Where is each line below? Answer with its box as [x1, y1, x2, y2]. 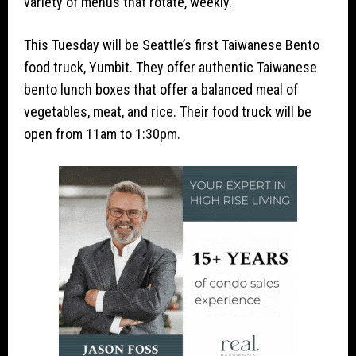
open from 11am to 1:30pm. [24, 126, 180, 143]
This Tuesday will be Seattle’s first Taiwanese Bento [24, 37, 319, 54]
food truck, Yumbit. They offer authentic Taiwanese [24, 59, 317, 76]
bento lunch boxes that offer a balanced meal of [24, 81, 298, 99]
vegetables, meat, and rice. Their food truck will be [24, 103, 311, 121]
